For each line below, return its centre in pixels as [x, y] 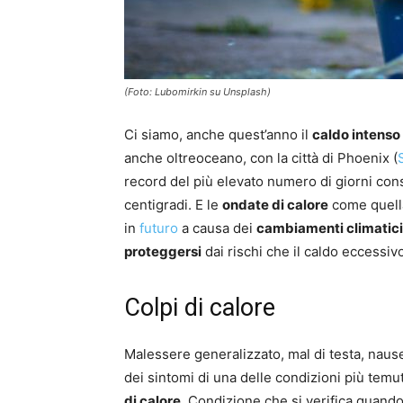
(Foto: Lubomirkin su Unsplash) [197, 92]
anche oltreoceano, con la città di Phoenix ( [261, 158]
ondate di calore [275, 205]
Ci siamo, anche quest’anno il [218, 135]
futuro [159, 228]
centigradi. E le [173, 205]
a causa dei [217, 228]
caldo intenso [356, 135]
